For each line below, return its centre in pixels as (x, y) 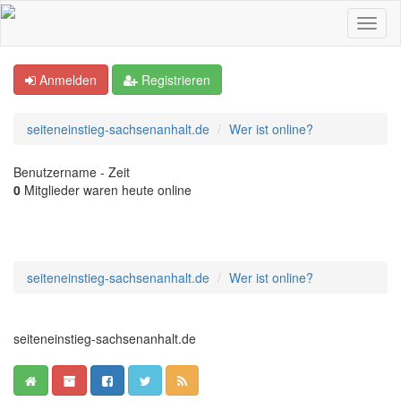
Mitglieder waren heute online (106, 190)
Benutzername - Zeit (72, 172)
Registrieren (174, 80)
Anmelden (66, 80)
